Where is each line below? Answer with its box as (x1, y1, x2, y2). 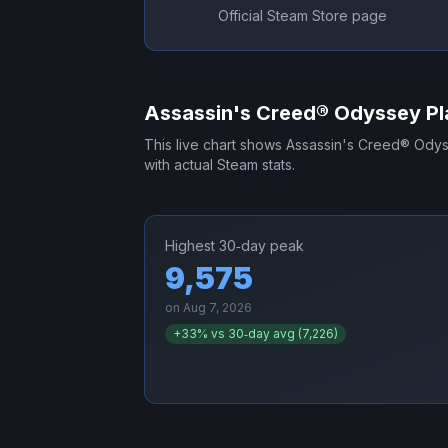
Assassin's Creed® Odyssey (144, 101, 421, 126)
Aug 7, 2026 (183, 300, 252, 316)
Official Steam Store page (217, 7, 387, 25)
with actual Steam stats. (144, 156, 295, 174)
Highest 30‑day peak (165, 237, 304, 255)
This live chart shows (144, 136, 286, 154)
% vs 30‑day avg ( (197, 326, 302, 342)
